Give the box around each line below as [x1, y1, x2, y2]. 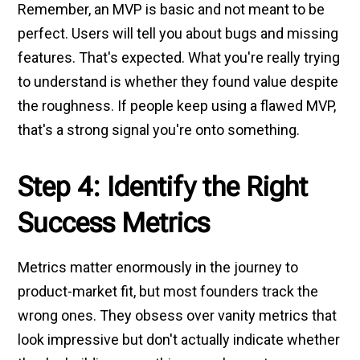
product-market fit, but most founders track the [18, 283, 319, 301]
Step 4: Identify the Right [18, 170, 309, 203]
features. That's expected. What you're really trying [18, 48, 341, 66]
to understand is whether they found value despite [18, 72, 339, 90]
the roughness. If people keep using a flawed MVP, [18, 96, 337, 114]
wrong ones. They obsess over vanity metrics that [18, 307, 337, 325]
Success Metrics [18, 207, 211, 239]
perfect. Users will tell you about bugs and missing [18, 24, 339, 42]
